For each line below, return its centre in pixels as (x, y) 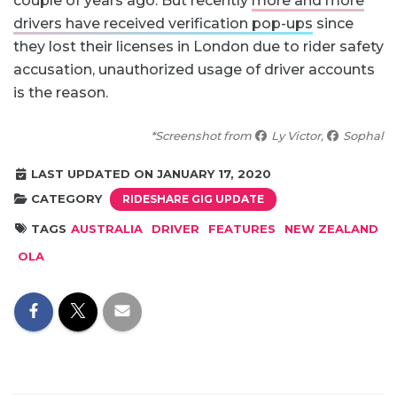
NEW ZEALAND (332, 228)
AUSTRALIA (107, 228)
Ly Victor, (297, 135)
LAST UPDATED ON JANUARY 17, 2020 (150, 173)
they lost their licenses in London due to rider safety (198, 46)
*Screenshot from (202, 135)
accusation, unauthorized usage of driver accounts (194, 69)
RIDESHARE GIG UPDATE (194, 198)
